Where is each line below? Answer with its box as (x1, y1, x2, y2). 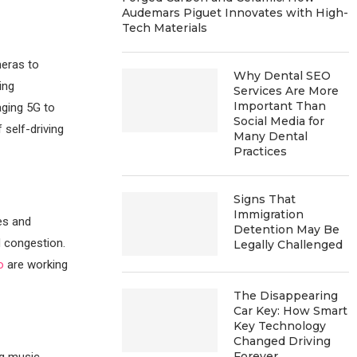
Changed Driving (233, 333, 331, 348)
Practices (233, 143, 288, 159)
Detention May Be (233, 222, 340, 237)
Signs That (233, 191, 296, 206)
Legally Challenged (233, 237, 343, 252)
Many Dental (233, 128, 308, 143)
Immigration (233, 206, 304, 222)
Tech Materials (122, 20, 208, 35)
